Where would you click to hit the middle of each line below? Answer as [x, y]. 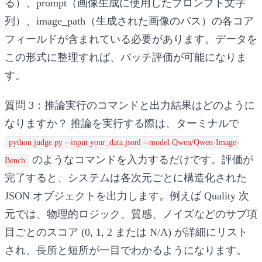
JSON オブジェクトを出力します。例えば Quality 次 [127, 196]
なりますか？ [36, 123]
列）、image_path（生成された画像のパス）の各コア [129, 21]
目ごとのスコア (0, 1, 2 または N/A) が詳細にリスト [126, 232]
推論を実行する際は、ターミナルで [154, 123]
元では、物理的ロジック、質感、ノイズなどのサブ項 [131, 214]
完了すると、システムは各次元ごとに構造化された [126, 177]
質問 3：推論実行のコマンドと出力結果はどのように [130, 105]
